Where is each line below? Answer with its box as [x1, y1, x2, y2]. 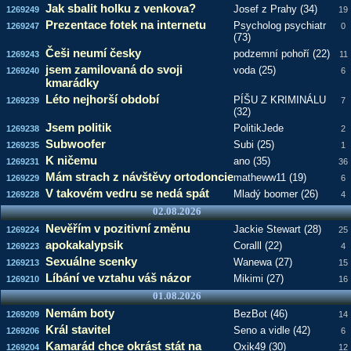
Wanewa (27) [233, 256, 292, 268]
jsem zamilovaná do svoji [45, 63, 183, 76]
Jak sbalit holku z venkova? [45, 2, 196, 15]
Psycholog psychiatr [233, 20, 326, 31]
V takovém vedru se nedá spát [45, 186, 209, 200]
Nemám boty [45, 306, 114, 320]
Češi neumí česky [45, 46, 141, 60]
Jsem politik [45, 121, 111, 134]
